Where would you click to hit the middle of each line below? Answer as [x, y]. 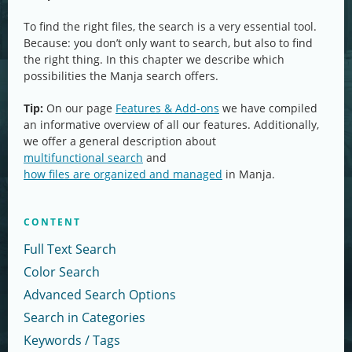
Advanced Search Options [100, 295]
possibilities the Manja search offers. [121, 76]
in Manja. [249, 174]
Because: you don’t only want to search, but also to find [168, 43]
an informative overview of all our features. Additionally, [171, 125]
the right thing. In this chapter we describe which [154, 59]
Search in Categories [84, 317]
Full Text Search [70, 249]
